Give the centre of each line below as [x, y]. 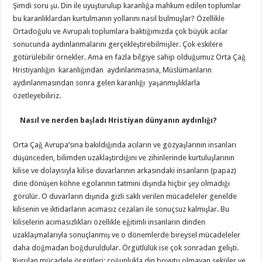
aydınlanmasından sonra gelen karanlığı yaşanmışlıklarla [107, 82]
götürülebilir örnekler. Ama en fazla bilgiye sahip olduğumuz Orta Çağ [130, 57]
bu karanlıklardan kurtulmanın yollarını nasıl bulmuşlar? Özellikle [119, 18]
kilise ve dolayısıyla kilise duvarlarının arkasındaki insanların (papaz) [125, 170]
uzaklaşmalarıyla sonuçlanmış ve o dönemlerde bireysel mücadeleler [127, 235]
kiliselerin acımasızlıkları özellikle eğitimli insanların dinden [109, 222]
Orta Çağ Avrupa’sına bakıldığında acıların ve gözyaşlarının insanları [125, 144]
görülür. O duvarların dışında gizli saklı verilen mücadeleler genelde [125, 196]
